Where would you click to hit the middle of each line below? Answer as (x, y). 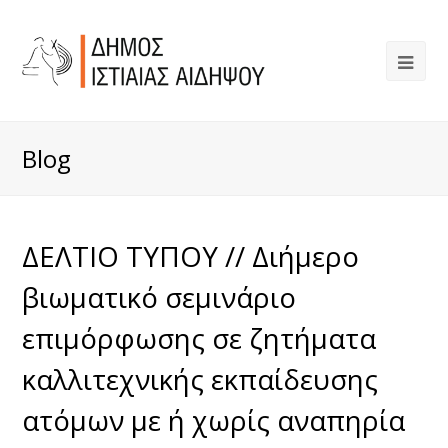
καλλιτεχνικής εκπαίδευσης (200, 379)
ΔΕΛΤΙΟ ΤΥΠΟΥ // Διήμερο (191, 256)
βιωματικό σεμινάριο (159, 297)
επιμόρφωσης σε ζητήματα (199, 338)
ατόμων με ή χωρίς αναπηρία (214, 420)
